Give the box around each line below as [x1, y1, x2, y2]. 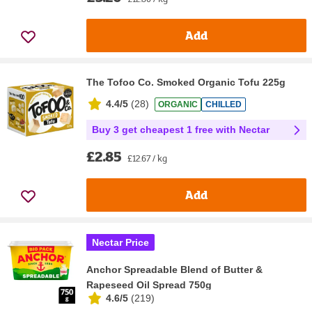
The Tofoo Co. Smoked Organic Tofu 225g [86, 76, 286, 88]
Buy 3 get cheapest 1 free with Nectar [92, 123, 270, 135]
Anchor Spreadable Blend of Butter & [86, 263, 263, 275]
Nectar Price [92, 236, 149, 248]
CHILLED [205, 100, 242, 110]
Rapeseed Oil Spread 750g [86, 279, 212, 290]
